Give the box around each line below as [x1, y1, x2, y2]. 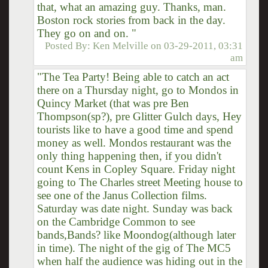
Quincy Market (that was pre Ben [36, 96, 189, 109]
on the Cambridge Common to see [36, 215, 195, 228]
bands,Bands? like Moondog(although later [36, 228, 236, 241]
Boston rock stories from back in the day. [36, 13, 226, 26]
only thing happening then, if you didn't [36, 149, 221, 162]
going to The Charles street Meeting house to [36, 175, 243, 188]
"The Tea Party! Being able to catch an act [36, 70, 229, 83]
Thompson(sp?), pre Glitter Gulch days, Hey [36, 109, 242, 123]
